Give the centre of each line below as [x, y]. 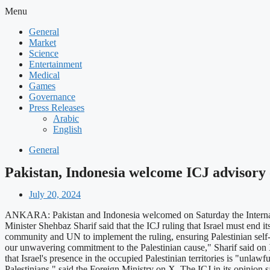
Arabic [66, 118]
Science [44, 53]
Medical [44, 75]
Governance [52, 97]
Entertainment [55, 64]
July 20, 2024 [55, 194]
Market [42, 42]
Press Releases [57, 108]
